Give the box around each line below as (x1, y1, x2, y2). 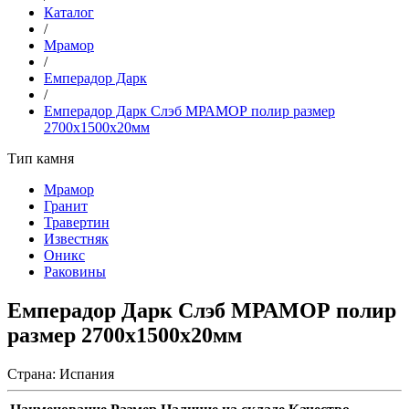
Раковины (44, 263, 106, 279)
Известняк (44, 230, 109, 246)
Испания (59, 365, 114, 382)
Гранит (44, 197, 88, 214)
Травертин (44, 214, 110, 230)
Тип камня (7, 150, 74, 166)
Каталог (44, 4, 94, 20)
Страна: (7, 365, 59, 382)
